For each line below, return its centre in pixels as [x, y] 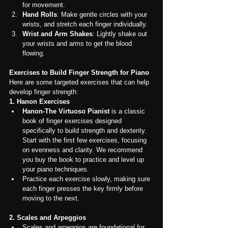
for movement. [44, 5]
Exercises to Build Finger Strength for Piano [79, 73]
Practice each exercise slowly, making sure [87, 179]
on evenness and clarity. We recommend [83, 150]
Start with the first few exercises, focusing [85, 140]
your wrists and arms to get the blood [78, 44]
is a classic [128, 111]
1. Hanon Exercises [39, 102]
